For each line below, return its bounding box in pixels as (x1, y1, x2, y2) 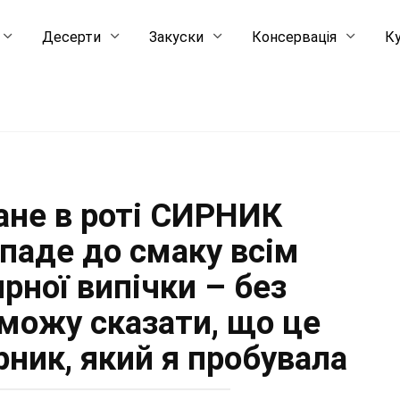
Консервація (252, 29, 337, 46)
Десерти (42, 29, 102, 46)
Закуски (149, 29, 204, 46)
